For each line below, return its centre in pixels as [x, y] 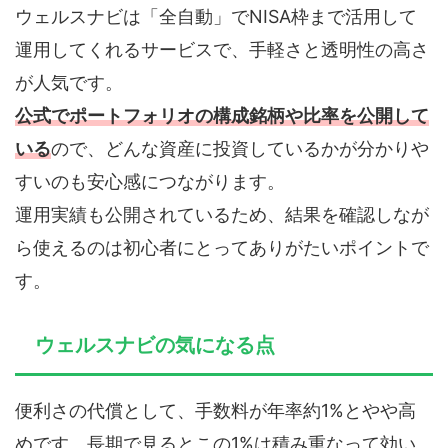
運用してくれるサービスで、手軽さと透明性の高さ [222, 49]
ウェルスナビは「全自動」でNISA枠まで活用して [216, 16]
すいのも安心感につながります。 [150, 181]
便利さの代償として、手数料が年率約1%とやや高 [215, 410]
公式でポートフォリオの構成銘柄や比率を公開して [222, 115]
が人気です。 [69, 82]
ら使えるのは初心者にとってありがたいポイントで [222, 247]
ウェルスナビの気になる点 [155, 345]
